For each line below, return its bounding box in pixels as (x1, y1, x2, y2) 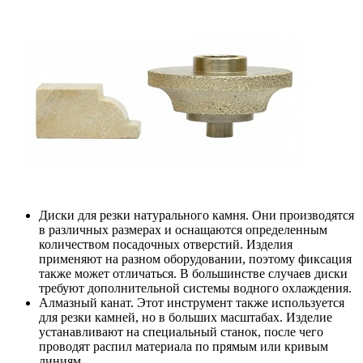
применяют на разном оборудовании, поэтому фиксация (39, 252, 352, 267)
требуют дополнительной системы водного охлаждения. (39, 281, 352, 296)
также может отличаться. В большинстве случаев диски (39, 267, 348, 281)
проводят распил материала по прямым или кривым (39, 340, 328, 354)
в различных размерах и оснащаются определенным (39, 223, 327, 237)
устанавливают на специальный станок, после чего (39, 325, 323, 340)
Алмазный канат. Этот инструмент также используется (39, 296, 344, 310)
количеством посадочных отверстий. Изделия (39, 237, 293, 252)
